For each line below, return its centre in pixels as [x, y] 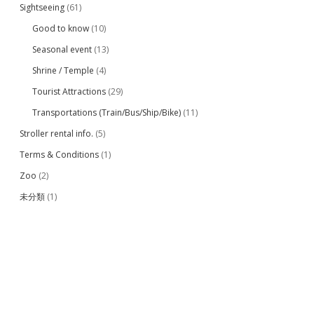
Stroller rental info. [56, 134]
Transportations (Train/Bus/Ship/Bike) [107, 112]
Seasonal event [62, 49]
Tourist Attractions [69, 91]
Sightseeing [42, 7]
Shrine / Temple [63, 70]
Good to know [61, 28]
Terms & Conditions [59, 155]
